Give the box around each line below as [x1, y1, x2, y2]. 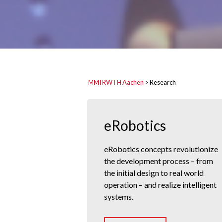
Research [149, 78, 176, 87]
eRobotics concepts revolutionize [104, 144, 218, 154]
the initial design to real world [104, 168, 204, 178]
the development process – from [104, 156, 213, 166]
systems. [104, 192, 133, 202]
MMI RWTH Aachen [88, 78, 144, 87]
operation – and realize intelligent [104, 180, 217, 190]
